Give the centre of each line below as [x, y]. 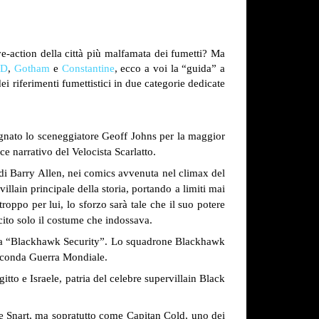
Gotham [32, 68]
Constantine [88, 68]
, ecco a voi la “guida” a [169, 68]
